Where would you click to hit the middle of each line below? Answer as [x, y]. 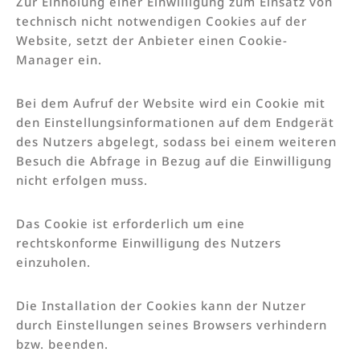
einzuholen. [53, 262]
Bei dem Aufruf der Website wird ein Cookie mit [171, 102]
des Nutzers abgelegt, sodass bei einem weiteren [176, 141]
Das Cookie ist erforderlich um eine [131, 223]
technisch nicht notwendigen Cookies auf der [162, 20]
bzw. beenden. [62, 344]
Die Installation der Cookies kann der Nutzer [161, 305]
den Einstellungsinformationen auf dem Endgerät [175, 122]
